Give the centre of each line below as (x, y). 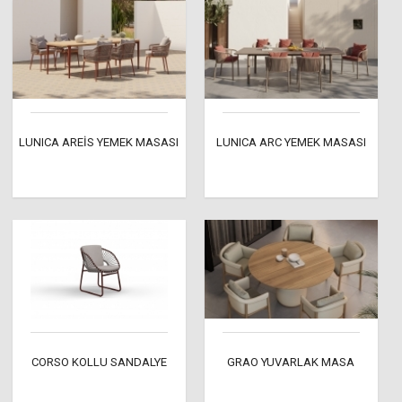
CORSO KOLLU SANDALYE (99, 363)
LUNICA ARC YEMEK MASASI (291, 143)
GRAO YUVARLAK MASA (291, 363)
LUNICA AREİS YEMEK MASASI (99, 143)
